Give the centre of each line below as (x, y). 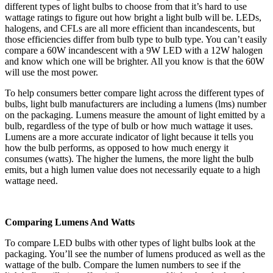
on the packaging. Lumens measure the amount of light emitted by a (135, 115)
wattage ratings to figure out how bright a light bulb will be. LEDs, (133, 17)
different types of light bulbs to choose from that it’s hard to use (126, 6)
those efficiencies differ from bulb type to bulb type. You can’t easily (136, 39)
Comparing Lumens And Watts (70, 222)
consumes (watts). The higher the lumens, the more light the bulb (129, 159)
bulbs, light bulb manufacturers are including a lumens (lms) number (136, 104)
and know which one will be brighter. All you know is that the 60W (135, 61)
